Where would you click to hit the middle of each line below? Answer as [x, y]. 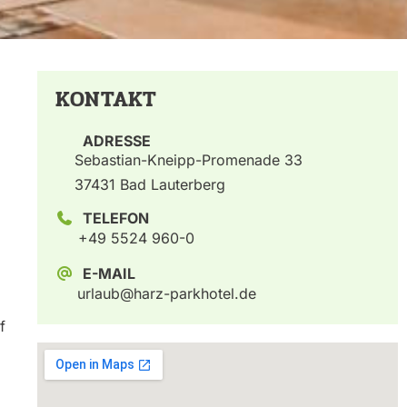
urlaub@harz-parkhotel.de [166, 294]
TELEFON [115, 218]
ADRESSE [116, 141]
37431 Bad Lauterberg [149, 185]
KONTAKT [106, 100]
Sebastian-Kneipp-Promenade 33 [188, 160]
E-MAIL [109, 274]
